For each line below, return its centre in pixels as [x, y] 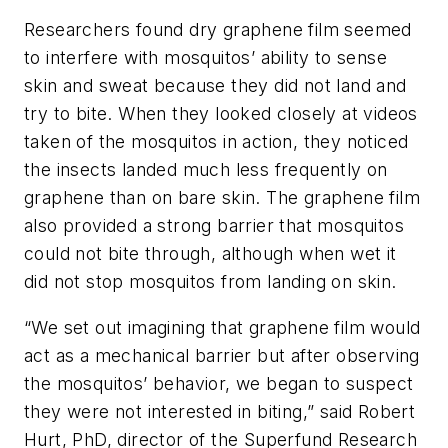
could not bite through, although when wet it [210, 254]
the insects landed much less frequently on [206, 170]
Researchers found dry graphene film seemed [218, 30]
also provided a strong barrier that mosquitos [214, 226]
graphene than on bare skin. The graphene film [222, 198]
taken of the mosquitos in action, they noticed [216, 142]
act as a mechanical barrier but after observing [222, 355]
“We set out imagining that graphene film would [222, 327]
